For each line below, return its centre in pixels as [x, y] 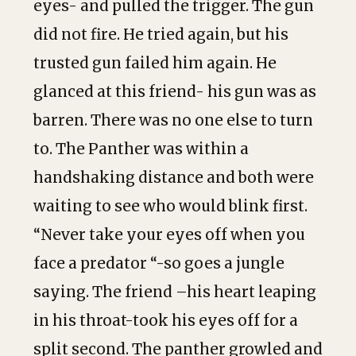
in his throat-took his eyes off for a [166, 321]
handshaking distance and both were [174, 178]
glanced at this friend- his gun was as [175, 92]
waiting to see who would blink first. [170, 206]
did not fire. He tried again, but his [161, 35]
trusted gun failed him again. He [155, 63]
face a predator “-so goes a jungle [159, 263]
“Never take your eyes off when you [169, 235]
